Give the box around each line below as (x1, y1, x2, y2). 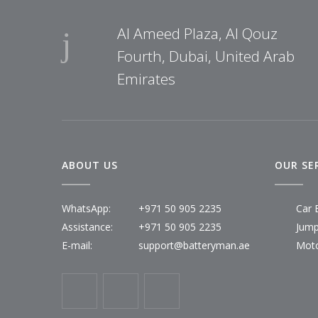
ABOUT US (62, 158, 118, 172)
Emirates (117, 68, 175, 89)
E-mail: (62, 238, 92, 252)
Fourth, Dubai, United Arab (117, 45, 295, 66)
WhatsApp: (62, 201, 111, 215)
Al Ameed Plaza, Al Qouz (117, 23, 278, 43)
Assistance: (62, 219, 113, 234)
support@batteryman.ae (138, 238, 250, 252)
